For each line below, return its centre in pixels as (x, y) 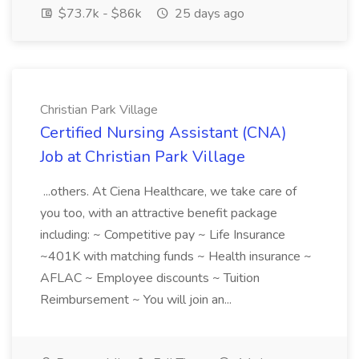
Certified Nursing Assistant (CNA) (163, 133)
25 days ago (208, 14)
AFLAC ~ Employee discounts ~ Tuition (150, 278)
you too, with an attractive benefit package (159, 213)
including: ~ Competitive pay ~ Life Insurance (163, 235)
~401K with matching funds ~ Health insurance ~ (176, 256)
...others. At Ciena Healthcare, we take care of (168, 192)
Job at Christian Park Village (143, 157)
